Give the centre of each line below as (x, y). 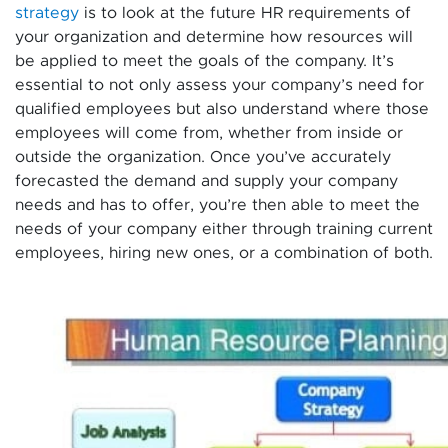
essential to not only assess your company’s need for (219, 85)
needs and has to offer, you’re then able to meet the (217, 205)
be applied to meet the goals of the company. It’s (204, 61)
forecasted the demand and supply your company (206, 181)
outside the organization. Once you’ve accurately (203, 157)
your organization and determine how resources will (214, 37)
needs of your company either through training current (224, 229)
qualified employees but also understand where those (222, 109)
